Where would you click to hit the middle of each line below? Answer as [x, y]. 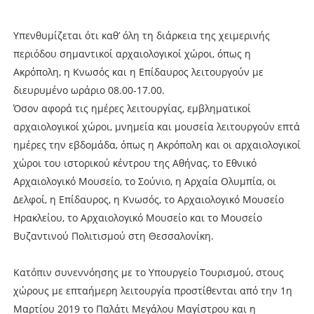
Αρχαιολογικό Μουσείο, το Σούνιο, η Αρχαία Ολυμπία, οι [144, 181]
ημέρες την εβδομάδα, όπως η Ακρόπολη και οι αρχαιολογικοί [157, 144]
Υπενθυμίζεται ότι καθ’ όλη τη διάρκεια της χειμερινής [141, 35]
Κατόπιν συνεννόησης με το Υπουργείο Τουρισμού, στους [148, 272]
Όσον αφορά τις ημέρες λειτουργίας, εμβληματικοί [132, 108]
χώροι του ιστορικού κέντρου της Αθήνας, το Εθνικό [135, 163]
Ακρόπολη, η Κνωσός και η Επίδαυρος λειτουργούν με [138, 71]
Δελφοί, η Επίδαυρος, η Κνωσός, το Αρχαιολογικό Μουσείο [148, 199]
